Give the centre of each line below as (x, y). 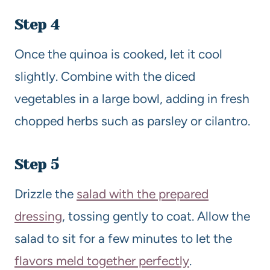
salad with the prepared (143, 193)
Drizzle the (46, 193)
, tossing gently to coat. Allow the (156, 216)
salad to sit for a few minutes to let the (123, 238)
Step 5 (37, 164)
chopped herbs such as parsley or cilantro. (132, 121)
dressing (38, 216)
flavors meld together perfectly (102, 260)
